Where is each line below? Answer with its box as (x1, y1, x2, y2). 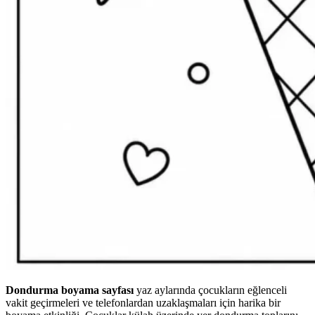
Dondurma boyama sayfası (6, 284, 134, 297)
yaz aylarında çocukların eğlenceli (134, 284, 287, 297)
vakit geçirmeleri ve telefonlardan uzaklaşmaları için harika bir (6, 297, 281, 309)
